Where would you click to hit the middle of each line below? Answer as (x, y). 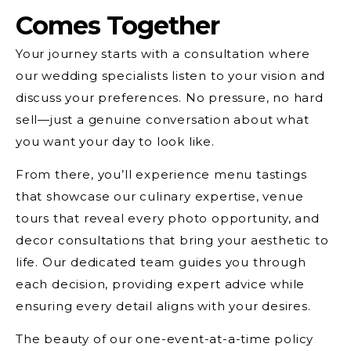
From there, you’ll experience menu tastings (161, 174)
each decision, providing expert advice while (161, 284)
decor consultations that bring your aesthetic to (172, 240)
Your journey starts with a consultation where (163, 53)
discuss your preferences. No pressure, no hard (170, 97)
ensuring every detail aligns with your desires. (163, 306)
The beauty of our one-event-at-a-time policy (165, 339)
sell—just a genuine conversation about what (163, 119)
